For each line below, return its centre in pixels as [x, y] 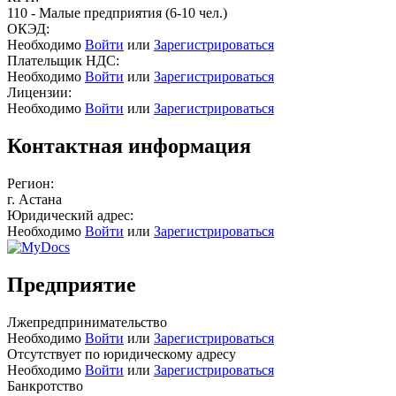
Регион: [30, 183]
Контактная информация [129, 145]
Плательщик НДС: [63, 60]
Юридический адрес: [70, 215]
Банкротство [45, 385]
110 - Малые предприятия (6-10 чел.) [117, 12]
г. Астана [34, 199]
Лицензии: [39, 92]
